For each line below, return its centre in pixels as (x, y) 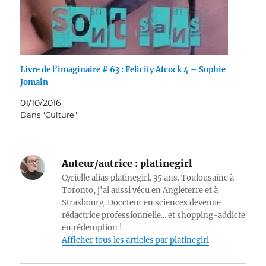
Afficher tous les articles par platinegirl (136, 240)
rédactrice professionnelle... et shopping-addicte (154, 216)
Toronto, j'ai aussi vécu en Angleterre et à (140, 191)
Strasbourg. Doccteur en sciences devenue (142, 203)
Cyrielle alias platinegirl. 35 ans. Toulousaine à (148, 178)
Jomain (34, 83)
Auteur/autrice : (100, 164)
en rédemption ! (92, 228)
